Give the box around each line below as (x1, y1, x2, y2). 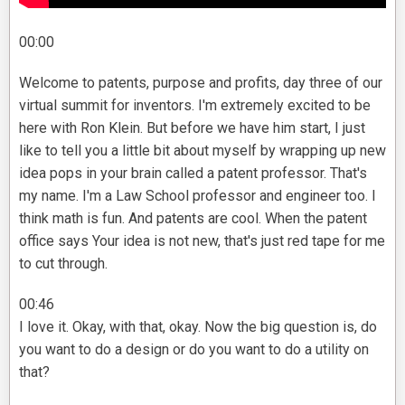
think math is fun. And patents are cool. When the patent (19, 210, 367, 228)
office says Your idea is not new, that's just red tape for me (19, 232, 385, 250)
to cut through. (19, 255, 108, 273)
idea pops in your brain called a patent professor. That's (19, 165, 367, 183)
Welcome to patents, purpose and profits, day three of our (19, 74, 382, 92)
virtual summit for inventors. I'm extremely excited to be (19, 97, 371, 115)
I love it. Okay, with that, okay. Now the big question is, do (19, 318, 377, 336)
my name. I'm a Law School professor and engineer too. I (19, 187, 376, 205)
